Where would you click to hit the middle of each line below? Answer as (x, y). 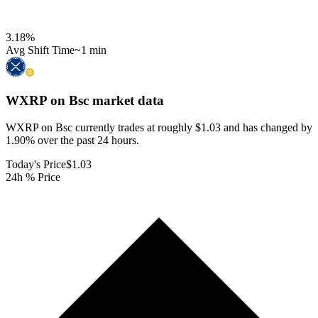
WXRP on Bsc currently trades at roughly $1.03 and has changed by (159, 128)
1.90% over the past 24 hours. (72, 141)
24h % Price (33, 177)
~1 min (91, 50)
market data (126, 100)
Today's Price (36, 165)
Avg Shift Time (40, 50)
